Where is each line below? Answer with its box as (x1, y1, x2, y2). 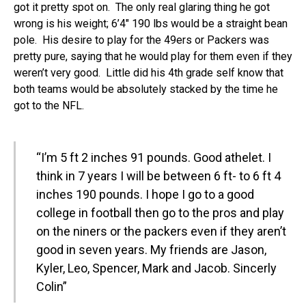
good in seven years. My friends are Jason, (36, 242, 266, 257)
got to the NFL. (14, 99, 84, 112)
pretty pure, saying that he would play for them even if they (14, 50, 292, 63)
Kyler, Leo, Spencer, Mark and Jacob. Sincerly (36, 261, 277, 275)
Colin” (36, 279, 67, 294)
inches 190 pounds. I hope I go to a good (36, 187, 254, 201)
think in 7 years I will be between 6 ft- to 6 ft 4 (36, 169, 281, 183)
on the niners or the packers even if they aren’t (36, 224, 286, 238)
